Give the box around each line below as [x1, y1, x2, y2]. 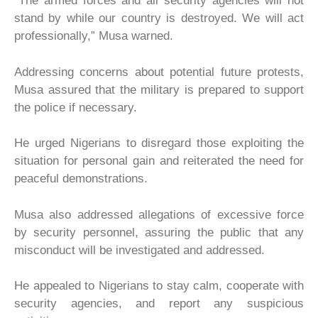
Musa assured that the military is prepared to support [14, 82, 304, 97]
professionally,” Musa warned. [14, 29, 173, 43]
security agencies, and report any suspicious [14, 297, 304, 310]
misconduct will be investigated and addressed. [14, 243, 265, 257]
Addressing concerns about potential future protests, [14, 65, 304, 79]
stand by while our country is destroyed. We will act [14, 11, 304, 25]
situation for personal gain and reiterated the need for [14, 154, 304, 168]
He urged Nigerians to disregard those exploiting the [14, 136, 304, 150]
